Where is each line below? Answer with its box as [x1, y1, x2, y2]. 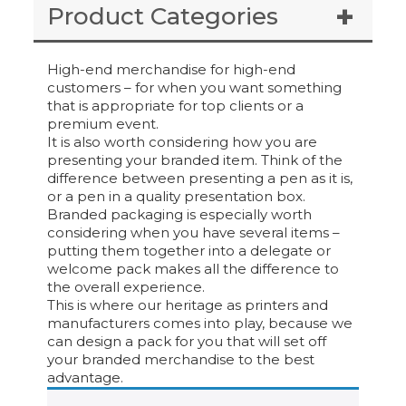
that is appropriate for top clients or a [47, 97, 304, 115]
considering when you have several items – [47, 224, 341, 242]
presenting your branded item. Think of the [47, 151, 343, 169]
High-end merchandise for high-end [47, 61, 296, 79]
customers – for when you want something [47, 79, 343, 97]
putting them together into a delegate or [47, 242, 332, 260]
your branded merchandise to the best [47, 351, 315, 369]
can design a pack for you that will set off [47, 333, 327, 351]
